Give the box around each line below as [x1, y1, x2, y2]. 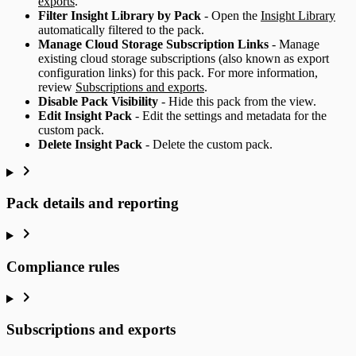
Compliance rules [6, 257, 119, 275]
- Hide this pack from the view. [158, 94, 316, 108]
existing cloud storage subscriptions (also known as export [38, 51, 329, 65]
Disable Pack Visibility [38, 94, 158, 108]
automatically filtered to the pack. [38, 22, 204, 37]
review [38, 79, 75, 94]
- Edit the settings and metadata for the [132, 108, 327, 122]
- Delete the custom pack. [142, 137, 273, 151]
